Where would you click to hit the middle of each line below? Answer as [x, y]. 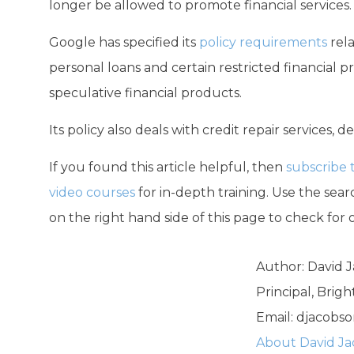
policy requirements [263, 42]
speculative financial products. [145, 93]
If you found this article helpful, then [168, 167]
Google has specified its [124, 42]
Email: [276, 317]
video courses [92, 192]
